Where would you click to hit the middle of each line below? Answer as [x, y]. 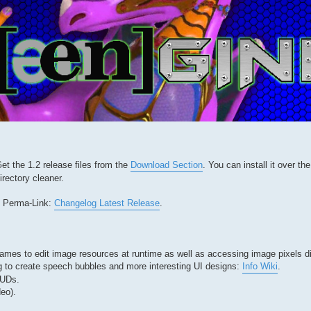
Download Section [167, 165]
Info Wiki [260, 266]
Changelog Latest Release [107, 203]
